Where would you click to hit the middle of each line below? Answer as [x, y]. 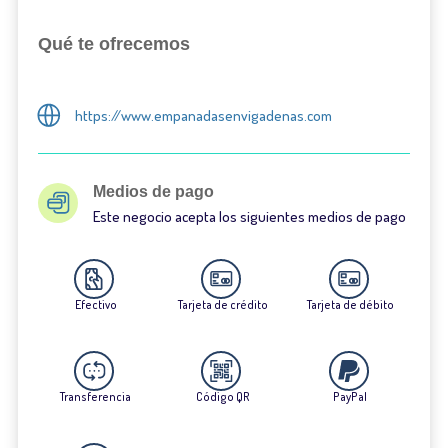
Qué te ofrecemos [113, 44]
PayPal [350, 396]
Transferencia [96, 396]
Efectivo [95, 304]
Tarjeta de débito [350, 304]
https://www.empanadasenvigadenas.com [204, 115]
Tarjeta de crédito [222, 304]
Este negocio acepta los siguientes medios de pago [249, 216]
